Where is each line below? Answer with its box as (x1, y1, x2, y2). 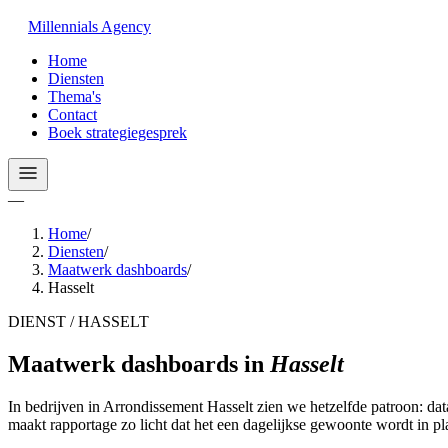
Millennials (28, 18, 98, 35)
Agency (101, 18, 151, 35)
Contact (48, 106, 97, 123)
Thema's (48, 88, 101, 105)
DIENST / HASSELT (8, 313, 149, 330)
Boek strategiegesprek (48, 124, 187, 141)
